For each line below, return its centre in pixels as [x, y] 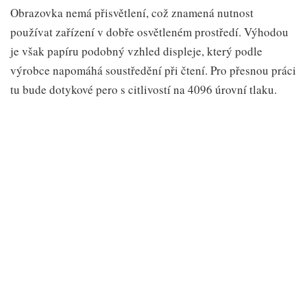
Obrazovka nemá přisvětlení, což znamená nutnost [132, 12]
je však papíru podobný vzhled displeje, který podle [136, 51]
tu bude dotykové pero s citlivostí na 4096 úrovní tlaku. [144, 89]
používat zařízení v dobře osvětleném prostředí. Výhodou [149, 32]
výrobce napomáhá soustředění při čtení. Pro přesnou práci [153, 70]
